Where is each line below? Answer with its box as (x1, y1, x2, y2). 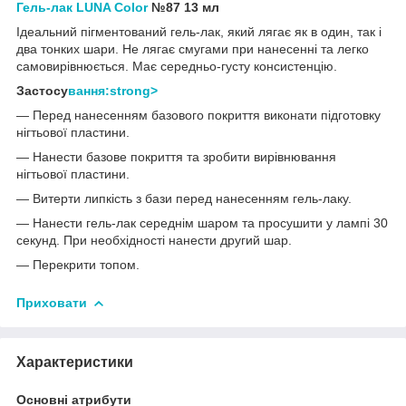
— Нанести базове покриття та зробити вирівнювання (16, 149, 336, 164)
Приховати (16, 295, 87, 310)
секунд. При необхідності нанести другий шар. (16, 232, 295, 247)
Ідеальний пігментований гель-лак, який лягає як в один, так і (16, 24, 382, 39)
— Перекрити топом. (16, 256, 140, 272)
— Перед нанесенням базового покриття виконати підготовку (16, 107, 381, 122)
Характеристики (16, 353, 133, 370)
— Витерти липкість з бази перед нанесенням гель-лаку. (16, 190, 352, 206)
